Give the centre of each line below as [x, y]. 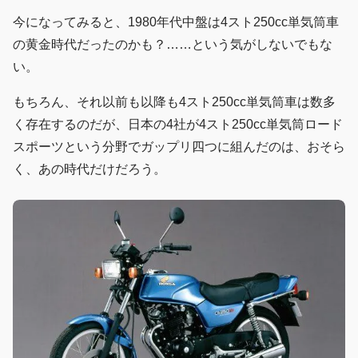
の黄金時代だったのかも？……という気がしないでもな [173, 45]
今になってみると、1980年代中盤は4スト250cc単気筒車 [176, 22]
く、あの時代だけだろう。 [89, 169]
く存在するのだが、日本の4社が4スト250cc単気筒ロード [178, 125]
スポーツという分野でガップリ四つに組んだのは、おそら [179, 147]
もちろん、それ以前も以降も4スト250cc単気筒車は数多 [174, 102]
